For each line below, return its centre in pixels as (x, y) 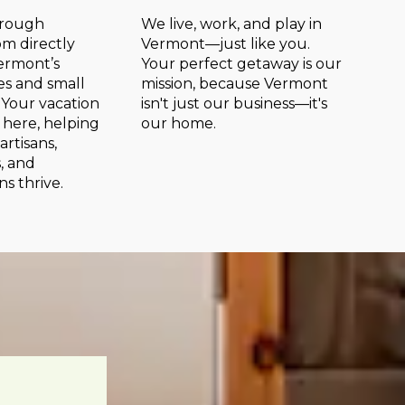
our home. (179, 124)
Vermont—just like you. (226, 44)
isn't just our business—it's (235, 104)
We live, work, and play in (232, 24)
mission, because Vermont (235, 84)
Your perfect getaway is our (242, 64)
